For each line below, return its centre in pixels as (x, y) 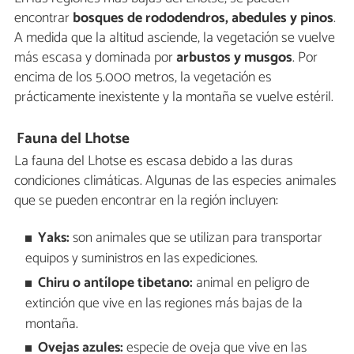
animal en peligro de (252, 283)
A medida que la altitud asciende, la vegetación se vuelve (175, 38)
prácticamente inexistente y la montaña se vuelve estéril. (174, 98)
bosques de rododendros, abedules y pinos (203, 19)
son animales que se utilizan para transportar (196, 239)
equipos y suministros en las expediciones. (141, 259)
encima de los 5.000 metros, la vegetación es (143, 78)
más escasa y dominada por (95, 58)
